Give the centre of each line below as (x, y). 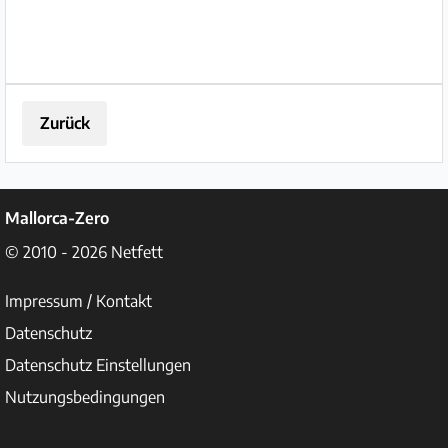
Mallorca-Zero (57, 217)
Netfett (137, 251)
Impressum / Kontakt (78, 301)
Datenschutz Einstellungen (98, 365)
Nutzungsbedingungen (85, 397)
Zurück (64, 123)
